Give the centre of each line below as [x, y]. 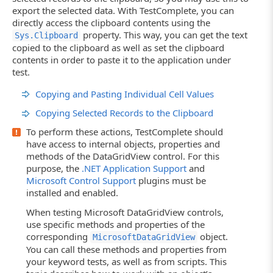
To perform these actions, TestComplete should [125, 132]
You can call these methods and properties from [126, 249]
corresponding [58, 236]
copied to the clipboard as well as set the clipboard [118, 47]
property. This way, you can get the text [164, 34]
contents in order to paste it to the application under [122, 59]
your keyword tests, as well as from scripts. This [126, 261]
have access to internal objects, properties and [123, 144]
